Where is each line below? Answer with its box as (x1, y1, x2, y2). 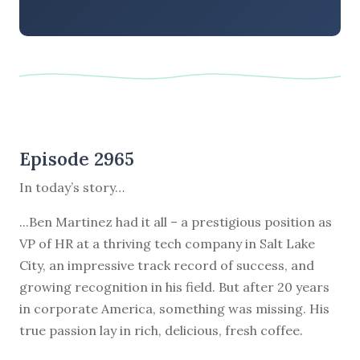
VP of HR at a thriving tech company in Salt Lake (19, 235, 315, 252)
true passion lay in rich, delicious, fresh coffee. (19, 321, 303, 338)
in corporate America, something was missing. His (19, 300, 329, 317)
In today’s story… (19, 178, 125, 195)
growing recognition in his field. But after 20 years (19, 278, 329, 295)
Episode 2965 (19, 146, 134, 170)
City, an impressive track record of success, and (19, 256, 314, 273)
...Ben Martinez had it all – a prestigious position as (19, 213, 332, 230)
